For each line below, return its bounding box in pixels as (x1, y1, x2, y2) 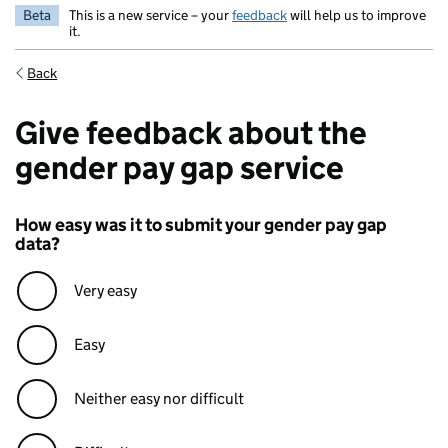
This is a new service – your (69, 6, 232, 24)
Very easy (74, 281, 137, 300)
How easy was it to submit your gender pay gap (15, 214, 387, 236)
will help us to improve (287, 6, 426, 24)
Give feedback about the (15, 113, 367, 153)
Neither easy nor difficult (74, 389, 244, 408)
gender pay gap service (15, 148, 344, 188)
